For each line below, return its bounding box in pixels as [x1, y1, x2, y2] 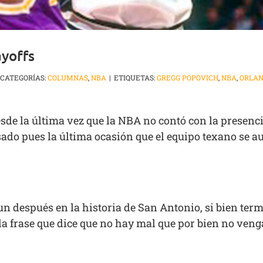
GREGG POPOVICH [157, 73, 218, 83]
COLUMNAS [48, 73, 88, 83]
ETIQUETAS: [114, 73, 157, 83]
